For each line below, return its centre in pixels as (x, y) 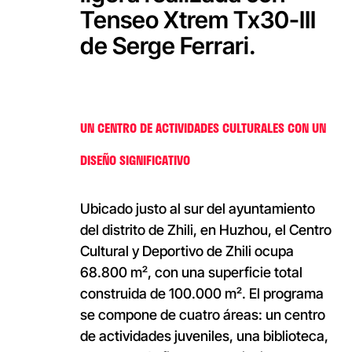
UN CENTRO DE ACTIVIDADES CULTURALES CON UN (203, 128)
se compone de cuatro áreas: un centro (202, 315)
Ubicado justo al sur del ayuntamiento (197, 209)
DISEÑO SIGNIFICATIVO (135, 160)
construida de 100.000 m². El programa (202, 294)
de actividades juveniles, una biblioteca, (204, 336)
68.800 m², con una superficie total (191, 273)
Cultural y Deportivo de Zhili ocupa (187, 251)
